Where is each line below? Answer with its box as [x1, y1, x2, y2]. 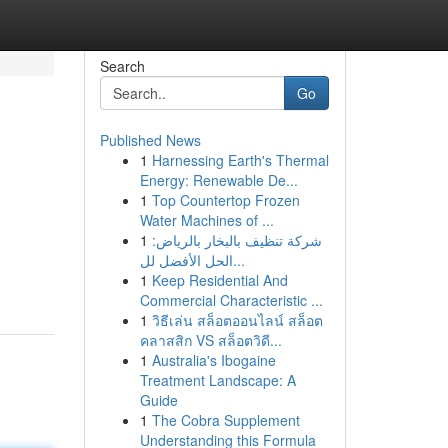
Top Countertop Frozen [151, 190, 300, 210]
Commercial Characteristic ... [139, 290, 323, 310]
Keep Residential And [151, 270, 288, 290]
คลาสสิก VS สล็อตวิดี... [139, 330, 282, 350]
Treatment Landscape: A [139, 370, 296, 390]
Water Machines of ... [139, 210, 274, 230]
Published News [99, 130, 201, 150]
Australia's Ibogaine [151, 350, 276, 370]
